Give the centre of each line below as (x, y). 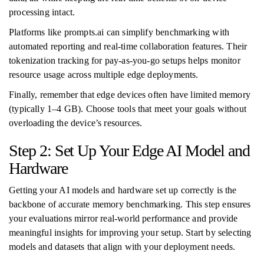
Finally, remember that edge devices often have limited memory (130, 95)
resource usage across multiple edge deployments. (104, 75)
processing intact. (42, 12)
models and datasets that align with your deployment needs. (122, 247)
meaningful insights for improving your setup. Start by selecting (130, 232)
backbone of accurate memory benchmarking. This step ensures (130, 204)
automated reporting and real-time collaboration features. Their (128, 46)
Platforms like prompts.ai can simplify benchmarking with (119, 32)
